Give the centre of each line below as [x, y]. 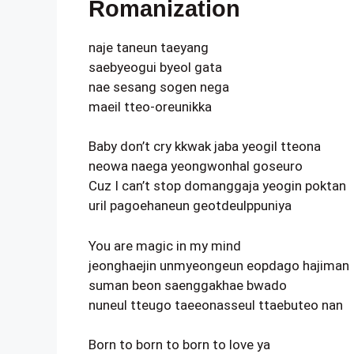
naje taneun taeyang [149, 47]
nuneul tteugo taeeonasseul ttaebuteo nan [216, 305]
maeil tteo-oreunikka [150, 106]
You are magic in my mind [165, 245]
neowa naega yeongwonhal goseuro [196, 166]
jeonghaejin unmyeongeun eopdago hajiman [219, 265]
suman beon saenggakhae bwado [188, 285]
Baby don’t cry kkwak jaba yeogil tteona [205, 146]
